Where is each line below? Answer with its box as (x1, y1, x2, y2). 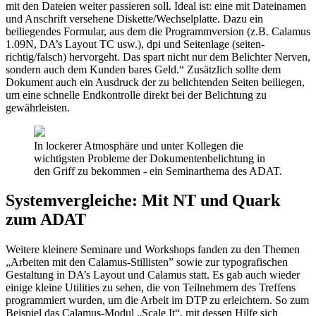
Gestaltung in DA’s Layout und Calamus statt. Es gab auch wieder (6, 269, 300, 281)
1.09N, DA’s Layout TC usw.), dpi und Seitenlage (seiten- (6, 37, 265, 50)
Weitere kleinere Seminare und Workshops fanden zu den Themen (6, 243, 300, 256)
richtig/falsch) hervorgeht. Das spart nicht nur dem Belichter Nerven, (6, 50, 310, 63)
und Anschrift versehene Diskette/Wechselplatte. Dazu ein (6, 12, 263, 25)
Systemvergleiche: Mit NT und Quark (6, 191, 280, 210)
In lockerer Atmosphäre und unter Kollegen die (34, 139, 243, 152)
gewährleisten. (6, 101, 70, 114)
